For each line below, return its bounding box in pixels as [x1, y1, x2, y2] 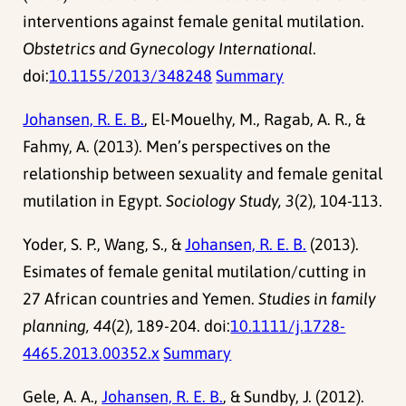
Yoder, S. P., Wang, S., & [23, 234, 186, 254]
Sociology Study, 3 [166, 190, 295, 210]
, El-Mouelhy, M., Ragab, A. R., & [144, 109, 366, 129]
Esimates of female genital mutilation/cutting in [23, 261, 367, 281]
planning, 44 [23, 315, 112, 335]
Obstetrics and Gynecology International [23, 38, 314, 58]
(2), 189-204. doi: [111, 315, 231, 335]
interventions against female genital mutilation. [23, 11, 365, 31]
